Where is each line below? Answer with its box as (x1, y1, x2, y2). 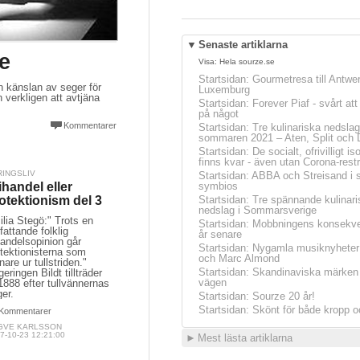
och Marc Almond (198, 252, 280, 264)
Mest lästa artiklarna (198, 332, 292, 344)
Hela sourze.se (219, 57, 275, 66)
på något (198, 108, 239, 120)
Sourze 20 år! (252, 290, 315, 302)
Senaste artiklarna (198, 39, 288, 51)
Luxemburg (198, 84, 250, 96)
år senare (198, 228, 242, 240)
